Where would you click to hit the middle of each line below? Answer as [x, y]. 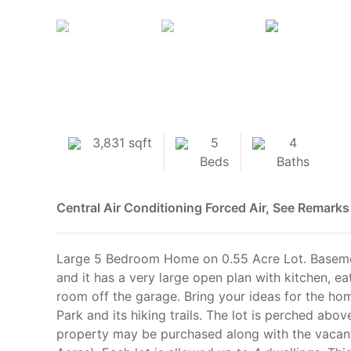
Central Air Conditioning [129, 207]
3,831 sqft [122, 142]
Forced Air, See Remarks [277, 207]
